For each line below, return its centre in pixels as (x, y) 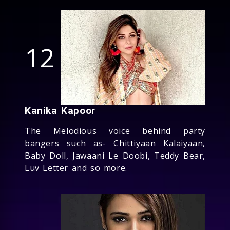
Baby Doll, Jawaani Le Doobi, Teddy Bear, (115, 155)
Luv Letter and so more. (76, 168)
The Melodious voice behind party (115, 131)
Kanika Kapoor (60, 110)
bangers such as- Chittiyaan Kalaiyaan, (115, 143)
